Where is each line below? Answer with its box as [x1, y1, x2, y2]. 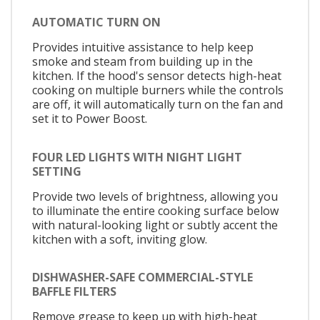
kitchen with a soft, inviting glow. [32, 231, 207, 247]
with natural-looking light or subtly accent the [32, 216, 278, 233]
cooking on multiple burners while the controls [32, 82, 284, 99]
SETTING [32, 163, 81, 179]
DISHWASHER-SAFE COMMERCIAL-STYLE [32, 269, 253, 286]
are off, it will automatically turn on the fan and [32, 96, 283, 113]
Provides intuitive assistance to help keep [32, 39, 254, 56]
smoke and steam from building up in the [32, 54, 253, 70]
